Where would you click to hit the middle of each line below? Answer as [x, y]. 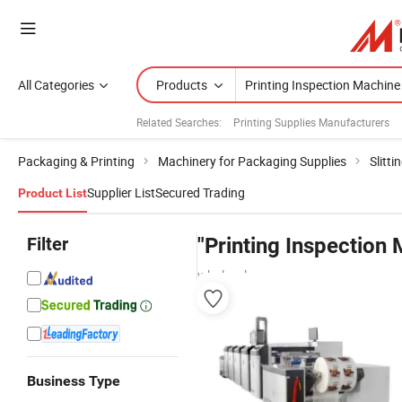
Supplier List [121, 192]
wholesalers [231, 275]
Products [182, 85]
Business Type [74, 381]
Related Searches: [179, 122]
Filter [48, 244]
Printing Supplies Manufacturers [311, 122]
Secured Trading [200, 192]
